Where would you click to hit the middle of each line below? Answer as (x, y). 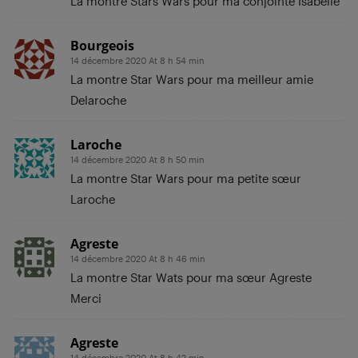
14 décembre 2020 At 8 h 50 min (137, 159)
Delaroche (98, 99)
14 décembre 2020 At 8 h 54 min (137, 60)
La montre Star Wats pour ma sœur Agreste (191, 277)
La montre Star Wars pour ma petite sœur (186, 178)
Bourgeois (102, 45)
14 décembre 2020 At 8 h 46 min (138, 258)
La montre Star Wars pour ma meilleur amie (192, 79)
